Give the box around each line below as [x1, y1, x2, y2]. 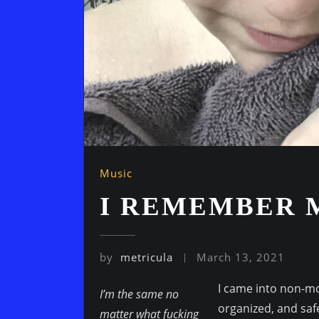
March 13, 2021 [197, 249, 286, 264]
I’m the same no [100, 286, 179, 303]
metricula [120, 249, 173, 264]
